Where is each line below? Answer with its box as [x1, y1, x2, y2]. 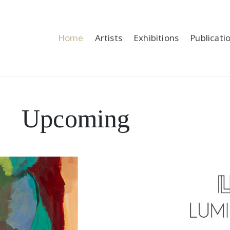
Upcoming [21, 104, 130, 133]
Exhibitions [133, 31, 179, 44]
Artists [94, 31, 123, 44]
